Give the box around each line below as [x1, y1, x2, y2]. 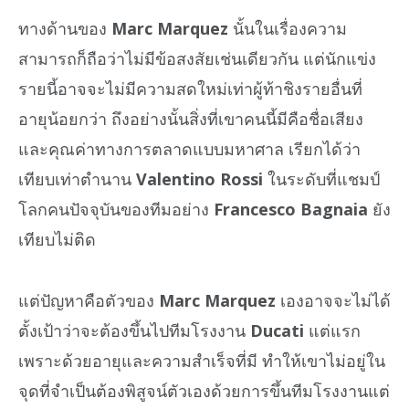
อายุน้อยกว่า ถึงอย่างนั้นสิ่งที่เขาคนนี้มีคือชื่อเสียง [18, 108, 363, 131]
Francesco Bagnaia [214, 198, 368, 221]
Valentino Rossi [136, 168, 263, 191]
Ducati [250, 319, 304, 341]
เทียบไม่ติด [18, 228, 96, 251]
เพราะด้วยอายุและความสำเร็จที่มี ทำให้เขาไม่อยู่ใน [18, 349, 385, 372]
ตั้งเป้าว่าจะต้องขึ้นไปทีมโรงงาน [18, 319, 250, 341]
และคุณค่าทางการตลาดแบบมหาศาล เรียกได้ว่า [18, 138, 361, 161]
